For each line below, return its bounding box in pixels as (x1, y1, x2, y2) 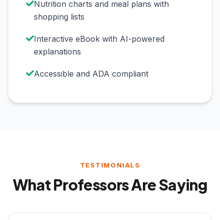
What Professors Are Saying (12, 174, 208, 194)
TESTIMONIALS (80, 161, 140, 169)
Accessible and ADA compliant (34, 69, 148, 79)
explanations (34, 47, 81, 57)
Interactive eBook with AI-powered (34, 34, 165, 44)
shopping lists (34, 12, 84, 22)
